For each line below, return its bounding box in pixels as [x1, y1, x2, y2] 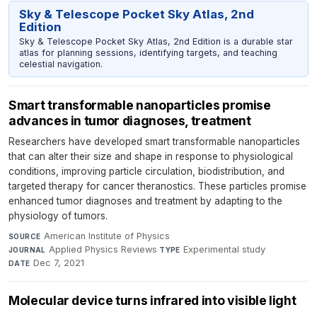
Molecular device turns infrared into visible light [8, 293, 296, 309]
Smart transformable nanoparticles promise [8, 98, 271, 113]
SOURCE [8, 232, 41, 241]
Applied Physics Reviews [49, 244, 158, 255]
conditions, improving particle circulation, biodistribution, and [8, 166, 284, 178]
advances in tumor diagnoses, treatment [8, 113, 251, 129]
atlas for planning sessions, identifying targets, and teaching [18, 47, 277, 58]
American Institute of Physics [43, 231, 170, 242]
